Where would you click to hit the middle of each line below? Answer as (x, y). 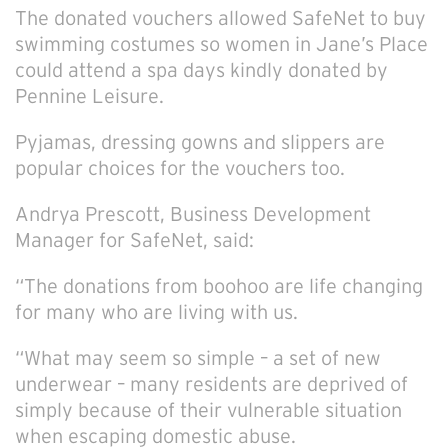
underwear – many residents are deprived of (211, 384)
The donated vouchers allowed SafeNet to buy (220, 18)
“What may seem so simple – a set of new (198, 358)
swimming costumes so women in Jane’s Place (221, 44)
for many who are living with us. (156, 312)
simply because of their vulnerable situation (208, 410)
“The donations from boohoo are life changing (219, 286)
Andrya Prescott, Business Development (193, 214)
